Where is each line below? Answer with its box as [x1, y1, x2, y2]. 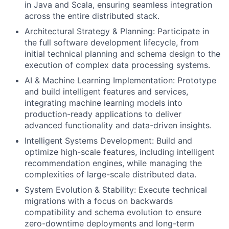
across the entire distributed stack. [25, 10, 159, 21]
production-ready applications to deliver [25, 108, 181, 119]
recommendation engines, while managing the [25, 157, 202, 168]
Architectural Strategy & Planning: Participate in [25, 26, 209, 36]
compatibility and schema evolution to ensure [25, 207, 201, 217]
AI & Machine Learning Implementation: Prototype [25, 75, 216, 85]
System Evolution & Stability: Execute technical [25, 184, 207, 195]
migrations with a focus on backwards [25, 195, 173, 206]
